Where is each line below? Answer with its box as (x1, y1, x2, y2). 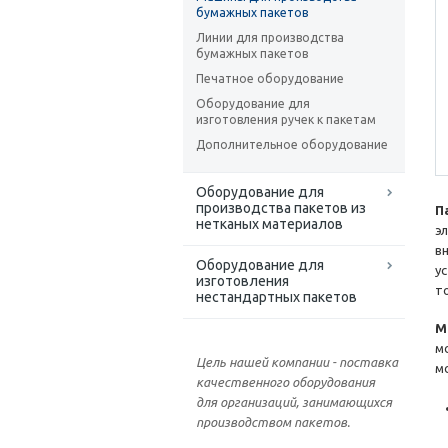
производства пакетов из (196, 200, 366, 217)
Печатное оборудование (196, 72, 344, 86)
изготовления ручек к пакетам (196, 113, 376, 127)
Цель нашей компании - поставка (196, 355, 398, 370)
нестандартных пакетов (196, 289, 357, 306)
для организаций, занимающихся (196, 395, 392, 410)
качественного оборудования (196, 375, 375, 390)
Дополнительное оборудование (196, 138, 388, 152)
